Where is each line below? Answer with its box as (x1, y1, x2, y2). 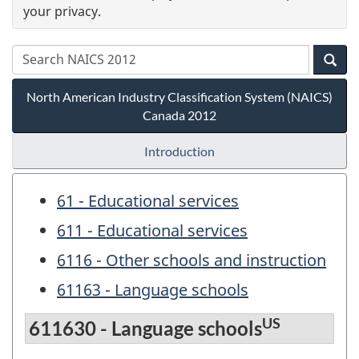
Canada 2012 (143, 107, 216, 123)
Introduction (144, 143, 215, 159)
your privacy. (23, 2, 101, 20)
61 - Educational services (57, 189, 239, 212)
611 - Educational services (57, 219, 248, 241)
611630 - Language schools (29, 317, 262, 341)
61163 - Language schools (57, 278, 248, 301)
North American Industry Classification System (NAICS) (26, 88, 333, 104)
